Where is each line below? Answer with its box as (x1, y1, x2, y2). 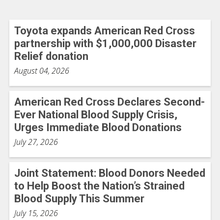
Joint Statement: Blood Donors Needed (14, 167, 205, 180)
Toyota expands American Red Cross (14, 25, 195, 37)
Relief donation (14, 50, 88, 63)
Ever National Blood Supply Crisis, (14, 109, 177, 121)
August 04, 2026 (14, 65, 69, 77)
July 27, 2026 (14, 137, 58, 148)
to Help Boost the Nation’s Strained (14, 180, 185, 192)
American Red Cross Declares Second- (14, 96, 205, 109)
